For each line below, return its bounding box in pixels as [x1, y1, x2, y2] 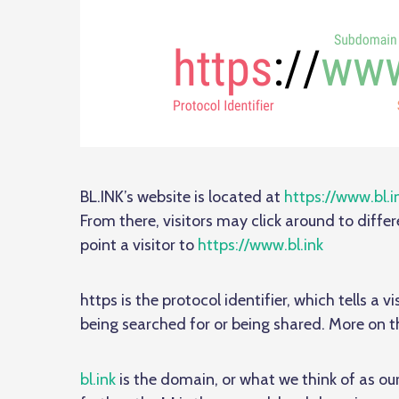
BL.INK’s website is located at [80, 187, 284, 207]
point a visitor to [80, 235, 198, 255]
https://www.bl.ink [198, 235, 323, 255]
